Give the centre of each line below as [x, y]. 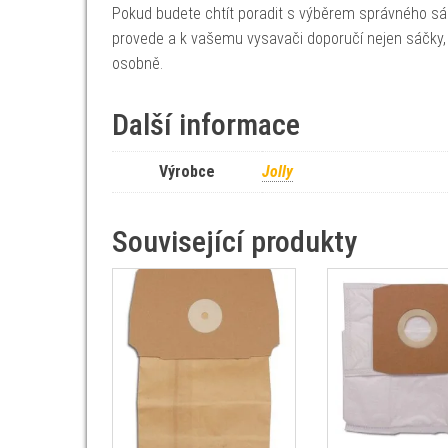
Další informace [206, 124]
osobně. [137, 63]
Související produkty [234, 241]
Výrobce [187, 171]
